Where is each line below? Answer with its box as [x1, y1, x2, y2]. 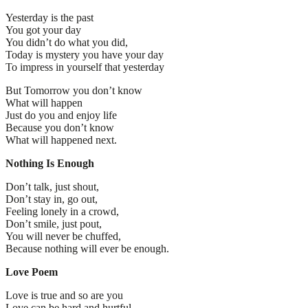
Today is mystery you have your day [5, 48, 164, 60]
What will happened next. [5, 133, 117, 146]
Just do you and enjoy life [5, 109, 117, 121]
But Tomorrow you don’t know [5, 84, 142, 96]
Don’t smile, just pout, [5, 217, 102, 230]
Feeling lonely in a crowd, [5, 205, 119, 217]
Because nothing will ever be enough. [5, 242, 169, 254]
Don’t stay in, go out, [5, 192, 98, 205]
